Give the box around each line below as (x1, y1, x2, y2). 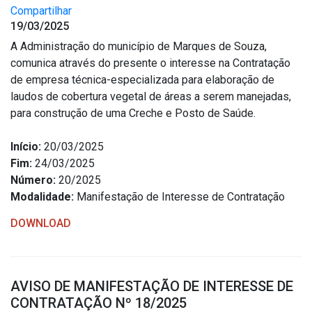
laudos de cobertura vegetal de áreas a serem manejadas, (10, 90, 291, 103)
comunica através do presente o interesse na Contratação (10, 56, 290, 70)
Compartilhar (10, 4, 72, 17)
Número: (10, 173, 56, 187)
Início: (10, 140, 41, 153)
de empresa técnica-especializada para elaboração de (10, 73, 274, 86)
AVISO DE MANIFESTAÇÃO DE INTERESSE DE (10, 278, 293, 295)
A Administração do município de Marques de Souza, (10, 40, 267, 53)
